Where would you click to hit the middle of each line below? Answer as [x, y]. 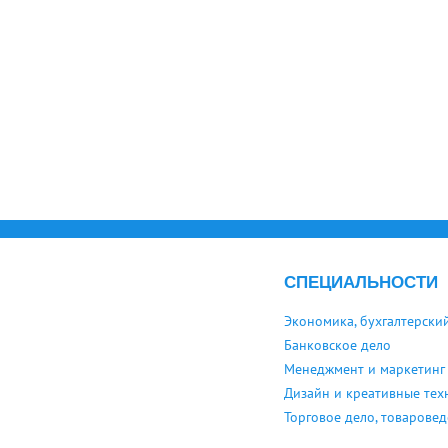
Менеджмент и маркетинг [364, 368]
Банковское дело [337, 344]
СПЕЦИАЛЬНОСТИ [361, 281]
